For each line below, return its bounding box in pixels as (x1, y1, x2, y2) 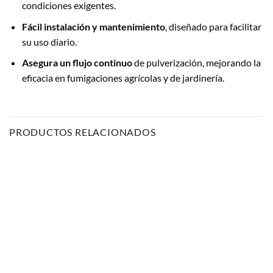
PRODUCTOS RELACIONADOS (9, 126, 156, 138)
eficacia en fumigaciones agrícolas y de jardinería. (21, 72, 224, 84)
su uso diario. (21, 35, 77, 48)
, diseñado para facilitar (165, 20, 261, 32)
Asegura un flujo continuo (21, 57, 132, 69)
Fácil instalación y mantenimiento (21, 20, 165, 32)
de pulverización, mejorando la (132, 57, 261, 69)
